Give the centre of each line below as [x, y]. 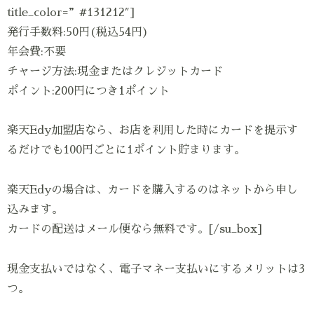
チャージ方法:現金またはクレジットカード [115, 71]
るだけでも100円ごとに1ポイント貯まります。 [126, 150]
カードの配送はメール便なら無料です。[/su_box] [135, 230]
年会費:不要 [36, 52]
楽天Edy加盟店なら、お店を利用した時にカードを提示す [152, 131]
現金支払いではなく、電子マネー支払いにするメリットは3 [156, 269]
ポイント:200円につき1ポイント [88, 91]
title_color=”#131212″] [71, 12]
